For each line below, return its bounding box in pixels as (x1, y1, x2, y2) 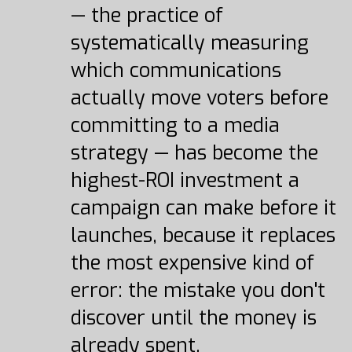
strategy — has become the (70, 140, 318, 166)
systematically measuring (70, 30, 309, 56)
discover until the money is (70, 305, 317, 331)
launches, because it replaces (70, 222, 335, 248)
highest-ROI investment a (70, 167, 299, 193)
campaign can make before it (70, 195, 336, 221)
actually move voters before (70, 85, 328, 111)
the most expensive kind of (70, 250, 314, 276)
